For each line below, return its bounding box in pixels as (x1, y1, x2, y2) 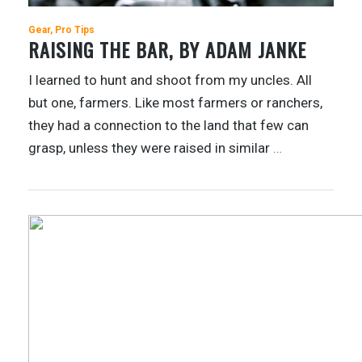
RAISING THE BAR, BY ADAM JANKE (28, 35, 306, 65)
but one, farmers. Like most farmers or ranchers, (28, 95, 322, 112)
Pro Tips (55, 24, 95, 36)
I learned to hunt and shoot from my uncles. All (28, 72, 312, 89)
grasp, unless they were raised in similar (28, 140, 273, 157)
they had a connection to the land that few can (28, 117, 309, 134)
